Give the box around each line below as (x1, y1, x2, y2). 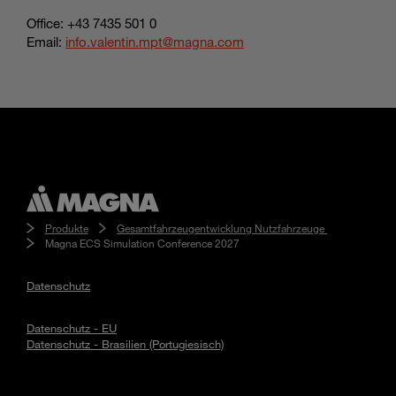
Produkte (44, 220, 88, 235)
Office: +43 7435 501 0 (27, 14, 156, 31)
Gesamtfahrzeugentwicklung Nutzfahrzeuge (117, 220, 328, 235)
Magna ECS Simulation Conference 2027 (44, 235, 240, 250)
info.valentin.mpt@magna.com (65, 33, 244, 49)
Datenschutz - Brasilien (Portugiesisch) (27, 336, 224, 351)
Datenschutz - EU (27, 320, 117, 335)
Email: (27, 33, 65, 49)
